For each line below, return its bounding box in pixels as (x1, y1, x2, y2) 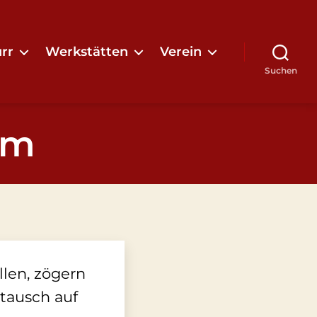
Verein (160, 43, 202, 59)
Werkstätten (45, 43, 128, 59)
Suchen (264, 65, 297, 76)
